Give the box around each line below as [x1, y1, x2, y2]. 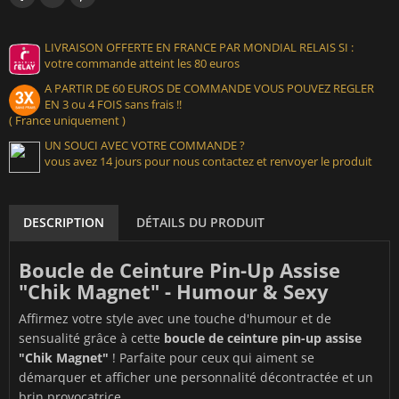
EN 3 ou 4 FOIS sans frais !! [45, 96, 182, 113]
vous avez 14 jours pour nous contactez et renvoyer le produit [45, 153, 372, 170]
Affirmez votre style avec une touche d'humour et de [19, 310, 331, 328]
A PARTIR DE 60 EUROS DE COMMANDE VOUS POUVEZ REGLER [45, 80, 374, 97]
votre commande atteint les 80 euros [45, 55, 240, 72]
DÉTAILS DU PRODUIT [136, 214, 265, 232]
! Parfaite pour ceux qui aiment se [109, 349, 314, 367]
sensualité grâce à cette [19, 330, 164, 347]
